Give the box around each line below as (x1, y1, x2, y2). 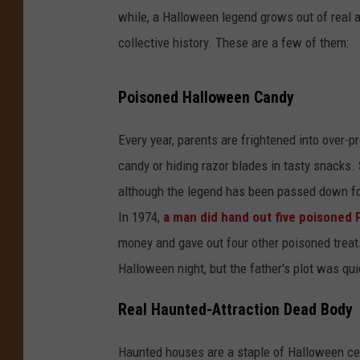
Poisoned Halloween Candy (118, 88, 294, 107)
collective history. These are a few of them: (118, 35, 349, 51)
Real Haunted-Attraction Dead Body (118, 300, 353, 319)
